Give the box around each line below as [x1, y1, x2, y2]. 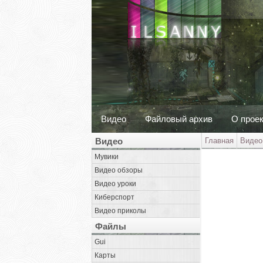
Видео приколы [95, 207, 146, 215]
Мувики [95, 153, 119, 161]
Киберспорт [95, 193, 134, 201]
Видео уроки [95, 180, 136, 188]
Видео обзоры [95, 166, 143, 174]
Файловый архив [145, 114, 213, 124]
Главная [205, 136, 234, 145]
